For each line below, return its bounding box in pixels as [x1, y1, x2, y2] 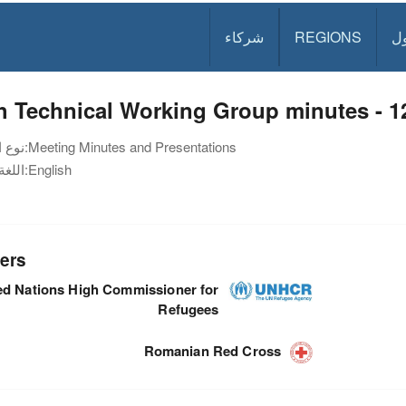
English [28, 159, 72, 179]
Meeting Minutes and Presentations [28, 137, 237, 156]
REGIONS [295, 26, 362, 47]
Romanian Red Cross [143, 340, 282, 361]
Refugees [158, 298, 219, 319]
